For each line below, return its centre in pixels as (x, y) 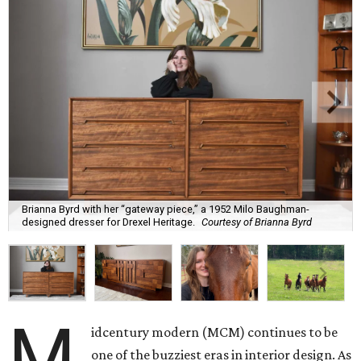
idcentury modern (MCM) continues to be (215, 332)
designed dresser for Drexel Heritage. (108, 222)
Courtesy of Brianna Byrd (257, 222)
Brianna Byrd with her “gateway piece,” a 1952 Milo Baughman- (166, 210)
